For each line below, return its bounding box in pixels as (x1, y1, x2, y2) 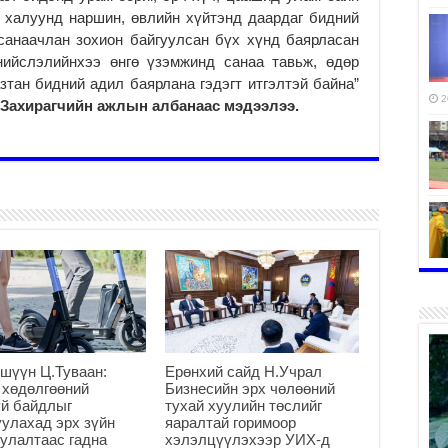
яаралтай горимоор (164, 413, 296, 431)
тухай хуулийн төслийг (164, 396, 322, 414)
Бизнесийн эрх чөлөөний (164, 379, 335, 397)
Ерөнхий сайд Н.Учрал (164, 362, 322, 380)
